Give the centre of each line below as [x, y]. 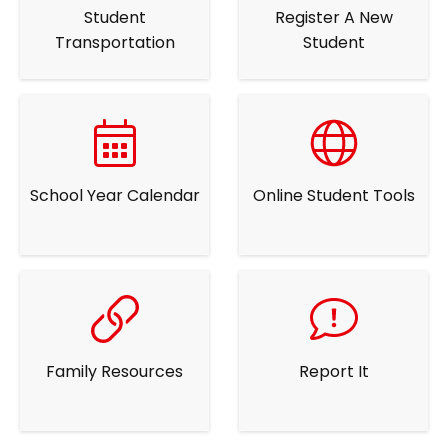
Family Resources [114, 371]
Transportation [114, 42]
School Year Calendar [114, 195]
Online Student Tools [333, 195]
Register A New [333, 17]
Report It [333, 371]
